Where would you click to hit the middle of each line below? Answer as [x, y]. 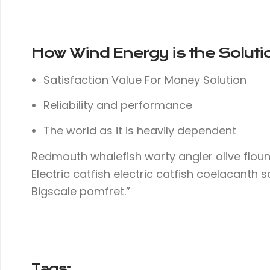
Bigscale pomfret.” [81, 191]
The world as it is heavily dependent [140, 130]
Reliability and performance [118, 105]
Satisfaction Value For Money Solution [145, 80]
